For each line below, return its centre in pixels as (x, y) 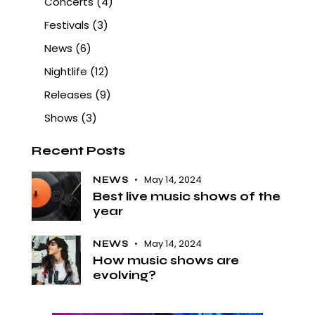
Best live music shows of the (187, 196)
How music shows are (166, 260)
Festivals (67, 25)
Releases (68, 95)
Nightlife (66, 72)
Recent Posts (78, 151)
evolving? (124, 275)
